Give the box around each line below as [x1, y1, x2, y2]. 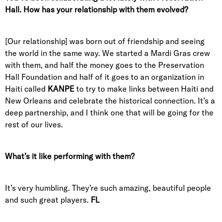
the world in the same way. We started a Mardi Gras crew [5, 48, 210, 58]
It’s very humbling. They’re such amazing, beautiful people [5, 183, 211, 193]
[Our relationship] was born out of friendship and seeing [5, 36, 205, 47]
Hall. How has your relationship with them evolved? [5, 4, 188, 15]
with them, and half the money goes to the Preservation [5, 60, 204, 70]
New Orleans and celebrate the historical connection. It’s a [5, 96, 215, 106]
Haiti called [5, 84, 48, 94]
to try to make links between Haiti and [74, 84, 214, 94]
